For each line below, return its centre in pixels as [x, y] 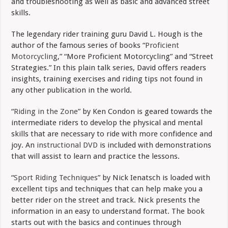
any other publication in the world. [72, 90]
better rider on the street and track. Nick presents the [106, 200]
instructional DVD [67, 145]
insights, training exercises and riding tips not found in [107, 79]
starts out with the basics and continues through [96, 222]
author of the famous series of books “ [78, 45]
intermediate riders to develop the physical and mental [107, 122]
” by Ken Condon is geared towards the [145, 111]
